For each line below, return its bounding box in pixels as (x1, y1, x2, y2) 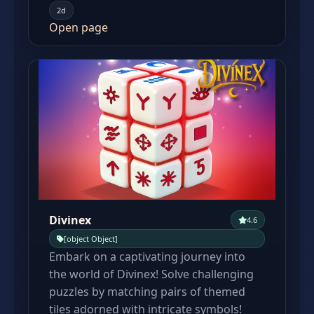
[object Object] (64, 233, 118, 244)
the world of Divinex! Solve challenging (49, 266, 254, 282)
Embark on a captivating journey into (49, 249, 245, 264)
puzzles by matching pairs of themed (49, 284, 245, 299)
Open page (49, 20, 108, 35)
